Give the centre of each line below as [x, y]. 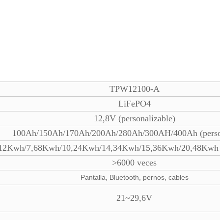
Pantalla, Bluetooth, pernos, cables [134, 177]
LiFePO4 [134, 104]
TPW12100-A [134, 89]
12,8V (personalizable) [134, 118]
